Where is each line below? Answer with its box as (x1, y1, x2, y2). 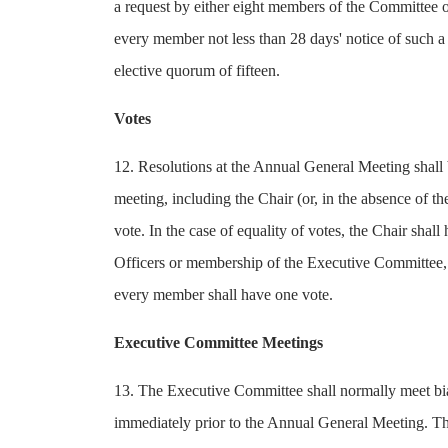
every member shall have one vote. (114, 286, 333, 303)
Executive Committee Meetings (114, 334, 323, 351)
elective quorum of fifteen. (114, 62, 280, 79)
